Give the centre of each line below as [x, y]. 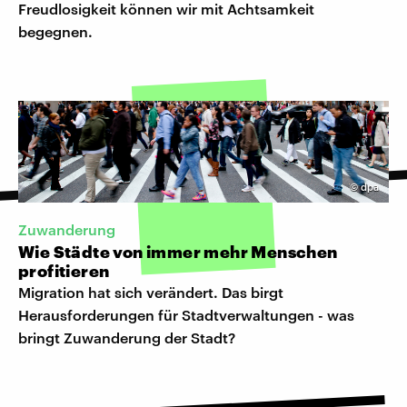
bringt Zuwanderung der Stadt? [127, 338]
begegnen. [55, 32]
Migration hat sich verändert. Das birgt [151, 293]
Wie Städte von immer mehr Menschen [178, 252]
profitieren [64, 271]
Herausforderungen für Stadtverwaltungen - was [186, 315]
